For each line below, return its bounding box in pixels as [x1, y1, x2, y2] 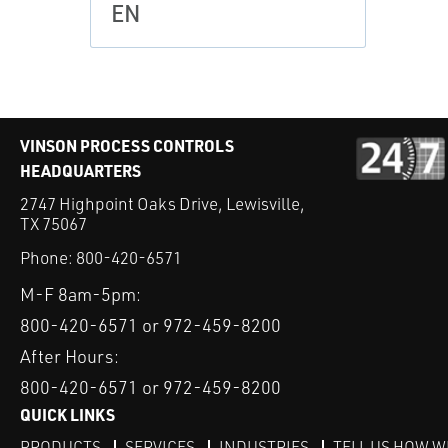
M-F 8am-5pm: [20, 283, 141, 306]
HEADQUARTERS [20, 160, 141, 181]
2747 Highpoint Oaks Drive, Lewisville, [20, 193, 305, 214]
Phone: [20, 247, 76, 269]
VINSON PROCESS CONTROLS [20, 135, 234, 156]
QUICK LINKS [20, 404, 115, 426]
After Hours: [20, 345, 119, 368]
